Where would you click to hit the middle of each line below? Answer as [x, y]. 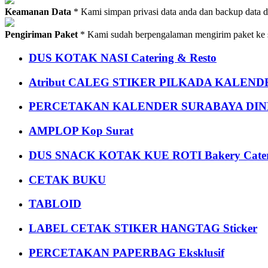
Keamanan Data [38, 12]
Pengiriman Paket [41, 35]
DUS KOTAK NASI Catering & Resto [123, 57]
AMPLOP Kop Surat [81, 131]
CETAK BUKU [67, 179]
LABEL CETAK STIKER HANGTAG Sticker [143, 228]
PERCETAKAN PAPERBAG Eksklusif [127, 252]
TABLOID [55, 204]
